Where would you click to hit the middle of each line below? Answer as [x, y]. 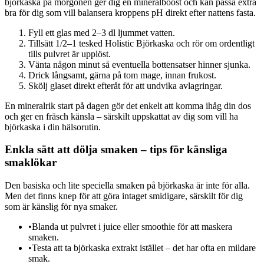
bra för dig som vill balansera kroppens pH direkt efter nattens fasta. [130, 12]
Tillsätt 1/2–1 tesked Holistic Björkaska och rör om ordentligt [141, 43]
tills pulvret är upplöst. [70, 54]
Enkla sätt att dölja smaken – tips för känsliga [116, 150]
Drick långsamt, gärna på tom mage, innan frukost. [122, 75]
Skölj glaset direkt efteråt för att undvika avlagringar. [126, 85]
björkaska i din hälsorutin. [53, 127]
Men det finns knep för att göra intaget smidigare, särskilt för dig [124, 196]
